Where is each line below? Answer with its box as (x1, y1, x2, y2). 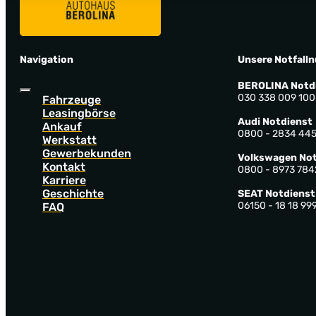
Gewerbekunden (42, 147, 131, 161)
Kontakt (42, 160, 85, 174)
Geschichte (42, 187, 104, 201)
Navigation (20, 54, 73, 66)
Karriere (42, 174, 86, 188)
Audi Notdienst (237, 116, 312, 128)
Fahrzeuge (42, 93, 101, 107)
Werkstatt (42, 133, 97, 147)
